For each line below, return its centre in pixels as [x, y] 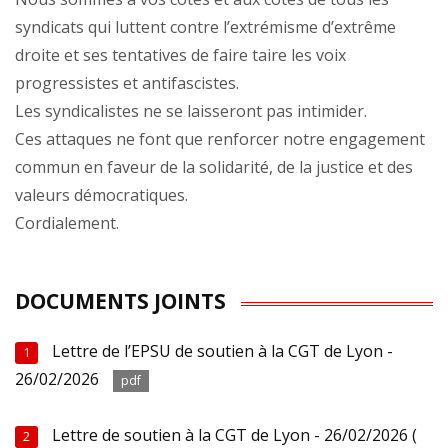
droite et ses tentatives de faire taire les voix [180, 55]
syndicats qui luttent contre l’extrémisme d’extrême [205, 27]
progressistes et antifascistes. [127, 83]
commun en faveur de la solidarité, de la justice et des [214, 167]
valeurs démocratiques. [101, 195]
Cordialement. [67, 223]
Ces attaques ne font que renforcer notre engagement [220, 139]
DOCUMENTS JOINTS [120, 301]
